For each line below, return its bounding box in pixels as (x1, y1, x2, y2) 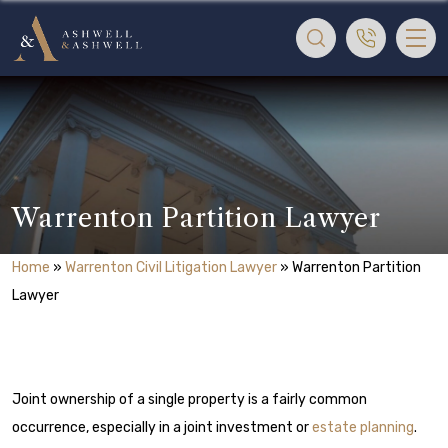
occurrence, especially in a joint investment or (12, 419, 312, 436)
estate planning (312, 419, 414, 436)
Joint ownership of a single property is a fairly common (12, 391, 367, 408)
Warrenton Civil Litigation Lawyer (65, 259, 277, 276)
